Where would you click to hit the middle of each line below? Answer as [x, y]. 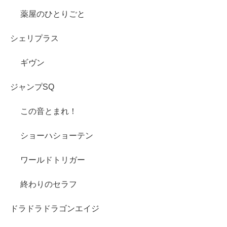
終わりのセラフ [49, 184]
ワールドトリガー [53, 160]
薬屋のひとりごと [53, 14]
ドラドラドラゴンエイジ [55, 208]
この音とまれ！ [49, 111]
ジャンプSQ [32, 87]
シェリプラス [34, 38]
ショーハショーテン [57, 135]
